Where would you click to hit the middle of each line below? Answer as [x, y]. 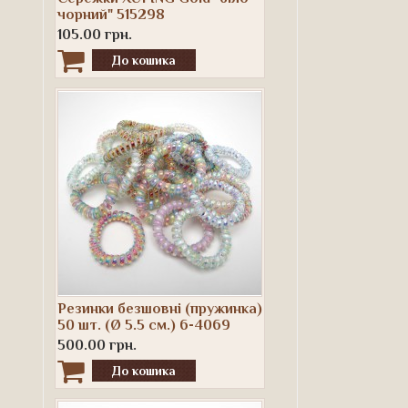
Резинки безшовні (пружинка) [160, 308]
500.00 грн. [97, 345]
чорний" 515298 [111, 14]
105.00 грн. [95, 34]
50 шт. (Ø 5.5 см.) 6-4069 [144, 325]
